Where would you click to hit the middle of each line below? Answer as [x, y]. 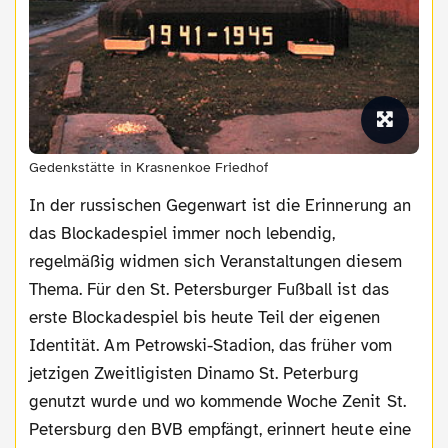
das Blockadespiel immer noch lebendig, [182, 233]
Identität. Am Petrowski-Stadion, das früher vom [210, 345]
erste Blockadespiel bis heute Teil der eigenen [204, 317]
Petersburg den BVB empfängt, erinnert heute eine [220, 429]
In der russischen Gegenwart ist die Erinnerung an [220, 205]
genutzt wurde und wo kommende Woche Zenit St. [217, 401]
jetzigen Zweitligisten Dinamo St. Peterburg [194, 373]
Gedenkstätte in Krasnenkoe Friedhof [149, 167]
